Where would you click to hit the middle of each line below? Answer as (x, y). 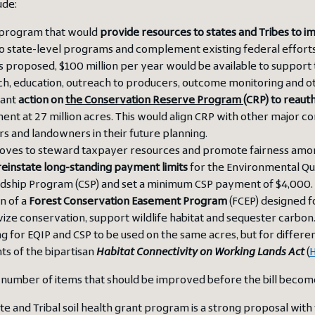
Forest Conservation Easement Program (128, 202)
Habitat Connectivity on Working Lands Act (200, 253)
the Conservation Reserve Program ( (155, 101)
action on (41, 101)
